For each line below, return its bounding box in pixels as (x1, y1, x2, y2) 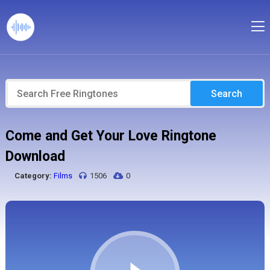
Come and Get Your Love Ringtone (5, 128, 216, 144)
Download (5, 148, 65, 165)
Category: (14, 171, 52, 180)
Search (211, 87, 243, 99)
